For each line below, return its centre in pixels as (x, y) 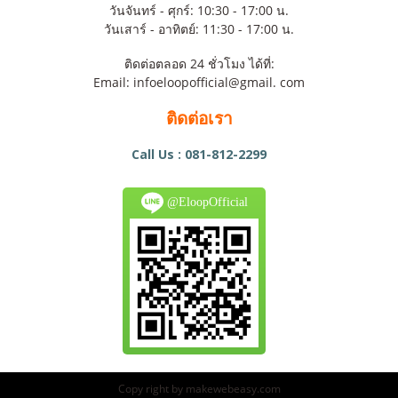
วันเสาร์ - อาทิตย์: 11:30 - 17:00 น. (199, 29)
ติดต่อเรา (199, 119)
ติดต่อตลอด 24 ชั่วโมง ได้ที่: (199, 64)
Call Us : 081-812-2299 (199, 155)
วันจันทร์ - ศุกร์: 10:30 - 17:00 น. (199, 11)
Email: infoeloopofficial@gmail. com (199, 83)
